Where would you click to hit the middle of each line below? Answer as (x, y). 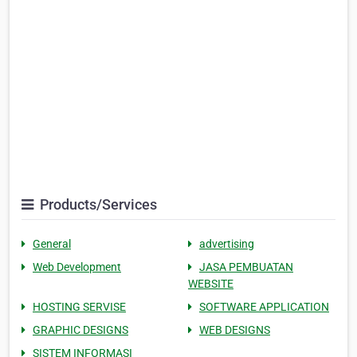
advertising (227, 244)
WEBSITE (211, 284)
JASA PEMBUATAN (246, 267)
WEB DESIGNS (235, 330)
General (52, 244)
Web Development (77, 267)
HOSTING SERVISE (79, 307)
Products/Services (97, 205)
